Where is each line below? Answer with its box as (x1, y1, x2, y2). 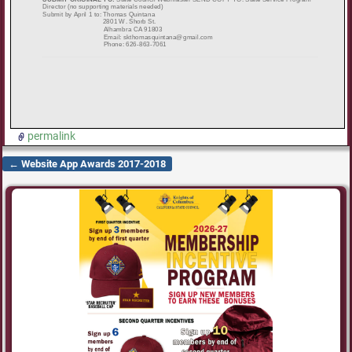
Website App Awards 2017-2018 (19, 157, 166, 170)
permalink (27, 129, 76, 142)
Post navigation (2, 165, 108, 184)
